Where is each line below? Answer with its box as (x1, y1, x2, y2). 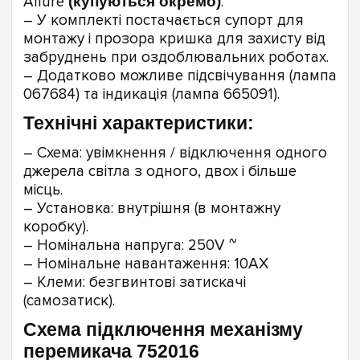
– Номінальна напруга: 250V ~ (23, 235, 237, 255)
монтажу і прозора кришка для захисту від (23, 30, 325, 49)
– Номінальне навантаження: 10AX (23, 254, 268, 273)
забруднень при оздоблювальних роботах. (23, 48, 329, 67)
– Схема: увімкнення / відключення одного (23, 143, 327, 162)
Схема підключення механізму (23, 319, 303, 341)
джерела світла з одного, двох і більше (23, 162, 297, 181)
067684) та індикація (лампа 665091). (23, 85, 280, 104)
